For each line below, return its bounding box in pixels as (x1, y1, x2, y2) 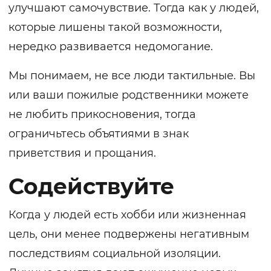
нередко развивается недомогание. (8, 40, 213, 54)
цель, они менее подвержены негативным (8, 227, 249, 241)
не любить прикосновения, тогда (8, 108, 196, 122)
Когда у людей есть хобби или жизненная (8, 208, 246, 222)
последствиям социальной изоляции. (8, 247, 221, 261)
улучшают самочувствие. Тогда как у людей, (8, 1, 259, 15)
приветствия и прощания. (8, 146, 156, 160)
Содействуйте (8, 173, 174, 200)
